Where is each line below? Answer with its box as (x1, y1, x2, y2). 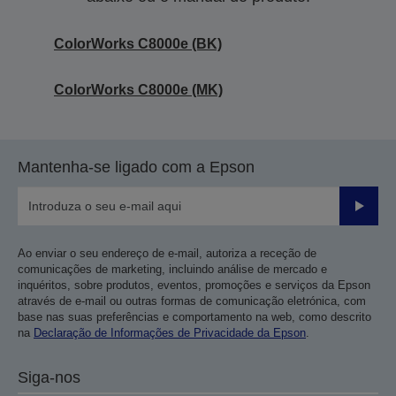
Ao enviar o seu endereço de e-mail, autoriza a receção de (18, 246, 316, 260)
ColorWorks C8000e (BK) (54, 35, 222, 51)
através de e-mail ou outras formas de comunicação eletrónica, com (18, 293, 366, 308)
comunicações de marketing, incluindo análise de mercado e (18, 262, 327, 276)
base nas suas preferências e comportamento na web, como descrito (18, 309, 371, 324)
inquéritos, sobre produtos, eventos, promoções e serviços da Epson (18, 278, 370, 292)
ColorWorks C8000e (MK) (54, 81, 223, 97)
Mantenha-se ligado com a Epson (18, 157, 255, 176)
